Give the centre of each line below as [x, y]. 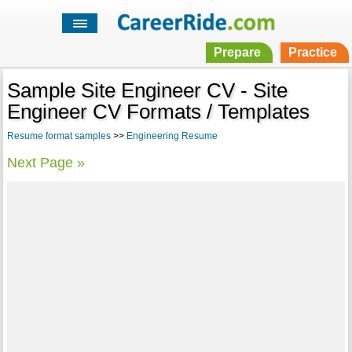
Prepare [237, 53]
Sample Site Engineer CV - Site [147, 91]
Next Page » [46, 163]
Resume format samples [59, 136]
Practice [312, 53]
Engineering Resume [172, 136]
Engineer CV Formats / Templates [158, 112]
